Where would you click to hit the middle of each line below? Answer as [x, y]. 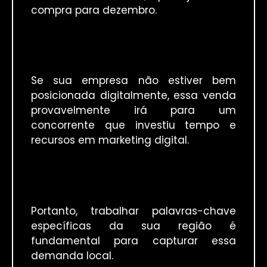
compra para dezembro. [94, 10]
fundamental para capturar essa [133, 240]
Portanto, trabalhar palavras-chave [133, 211]
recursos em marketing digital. [110, 140]
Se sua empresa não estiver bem [133, 81]
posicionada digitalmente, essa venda [133, 96]
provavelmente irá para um [133, 111]
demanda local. [72, 255]
